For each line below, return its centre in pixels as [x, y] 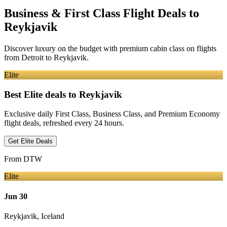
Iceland [53, 216]
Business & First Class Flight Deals [95, 13]
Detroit [32, 57]
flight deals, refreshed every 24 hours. [64, 123]
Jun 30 [16, 196]
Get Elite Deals [30, 141]
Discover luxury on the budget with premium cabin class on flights [110, 48]
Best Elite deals [35, 94]
